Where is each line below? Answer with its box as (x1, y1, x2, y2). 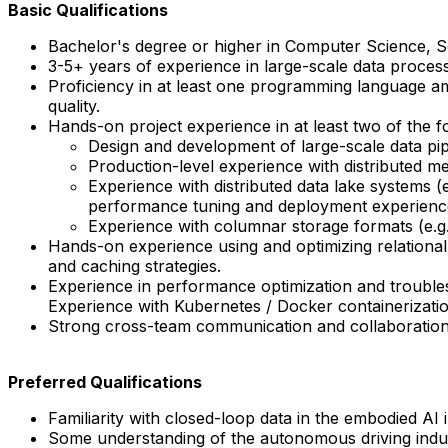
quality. (48, 95, 100, 116)
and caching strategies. (48, 255, 221, 276)
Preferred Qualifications (8, 371, 202, 392)
